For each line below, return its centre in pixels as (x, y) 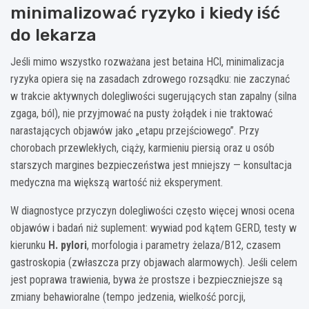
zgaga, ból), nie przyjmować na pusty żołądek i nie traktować (141, 113)
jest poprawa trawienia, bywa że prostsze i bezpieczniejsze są (147, 279)
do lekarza (53, 34)
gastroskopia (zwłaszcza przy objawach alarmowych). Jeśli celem (154, 262)
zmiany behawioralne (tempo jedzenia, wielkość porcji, (128, 297)
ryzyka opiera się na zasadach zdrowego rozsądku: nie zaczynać (150, 79)
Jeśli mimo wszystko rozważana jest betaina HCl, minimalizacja (147, 61)
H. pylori (68, 245)
